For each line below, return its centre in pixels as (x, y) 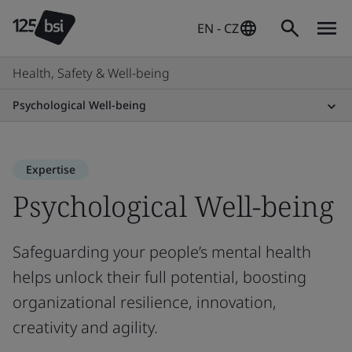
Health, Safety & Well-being (91, 73)
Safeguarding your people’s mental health (162, 252)
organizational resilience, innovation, (145, 302)
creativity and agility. (85, 327)
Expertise (51, 169)
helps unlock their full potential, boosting (159, 277)
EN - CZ (218, 28)
